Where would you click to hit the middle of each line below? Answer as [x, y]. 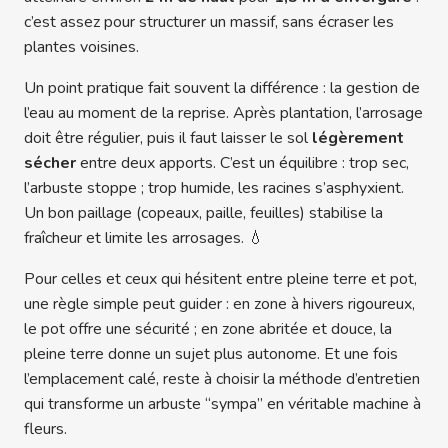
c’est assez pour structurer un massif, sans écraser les [209, 22]
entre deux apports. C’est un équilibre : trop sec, [242, 163]
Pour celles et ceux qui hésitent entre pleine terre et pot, [220, 279]
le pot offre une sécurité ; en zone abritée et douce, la [208, 329]
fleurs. [45, 429]
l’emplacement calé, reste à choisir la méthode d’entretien [222, 379]
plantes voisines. [81, 47]
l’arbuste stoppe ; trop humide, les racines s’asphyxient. [214, 188]
